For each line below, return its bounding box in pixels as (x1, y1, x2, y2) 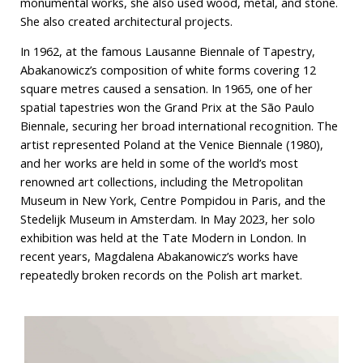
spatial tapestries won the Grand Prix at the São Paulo (19, 99, 314, 116)
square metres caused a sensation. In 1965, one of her (19, 80, 313, 97)
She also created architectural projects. (19, 12, 233, 29)
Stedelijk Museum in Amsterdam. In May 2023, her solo (19, 211, 315, 228)
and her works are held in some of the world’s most (19, 155, 298, 172)
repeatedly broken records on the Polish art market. (19, 267, 302, 284)
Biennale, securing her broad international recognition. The (19, 117, 338, 135)
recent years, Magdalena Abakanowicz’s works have (19, 248, 298, 265)
